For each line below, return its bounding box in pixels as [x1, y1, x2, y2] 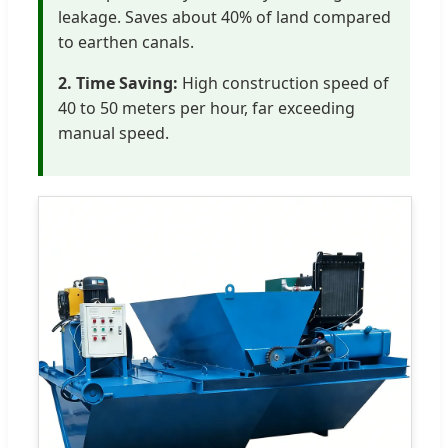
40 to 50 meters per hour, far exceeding [58, 96, 355, 119]
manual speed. [58, 121, 169, 144]
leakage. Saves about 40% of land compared [58, 5, 391, 28]
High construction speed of [178, 71, 389, 94]
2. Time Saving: [58, 71, 178, 94]
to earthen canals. [58, 30, 194, 53]
